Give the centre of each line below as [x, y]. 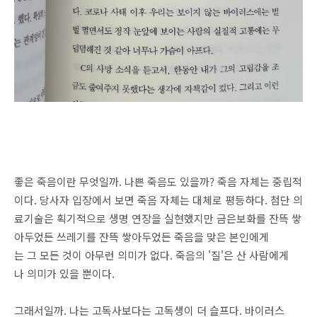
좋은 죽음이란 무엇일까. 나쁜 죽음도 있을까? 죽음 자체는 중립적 [158, 181]
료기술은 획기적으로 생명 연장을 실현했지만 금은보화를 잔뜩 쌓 [158, 218]
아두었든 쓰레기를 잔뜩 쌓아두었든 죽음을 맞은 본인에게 [142, 237]
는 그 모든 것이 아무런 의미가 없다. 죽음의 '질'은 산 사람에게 [151, 255]
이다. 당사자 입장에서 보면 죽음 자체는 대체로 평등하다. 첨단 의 [158, 200]
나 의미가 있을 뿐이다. [64, 273]
